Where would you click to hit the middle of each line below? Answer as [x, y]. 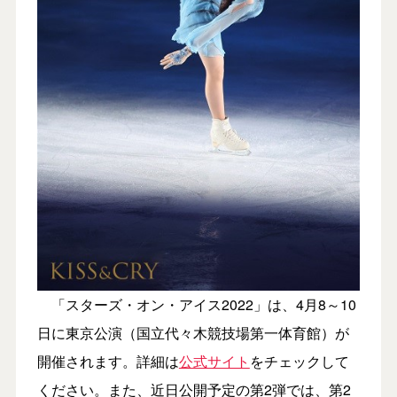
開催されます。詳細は [108, 361]
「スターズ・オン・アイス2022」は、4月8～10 [196, 304]
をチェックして [299, 361]
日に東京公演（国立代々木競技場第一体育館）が [193, 332]
